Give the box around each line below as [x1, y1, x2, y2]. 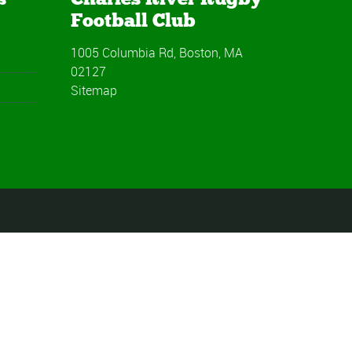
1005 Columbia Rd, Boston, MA [70, 43, 243, 61]
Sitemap [70, 81, 117, 99]
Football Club [70, 8, 196, 31]
